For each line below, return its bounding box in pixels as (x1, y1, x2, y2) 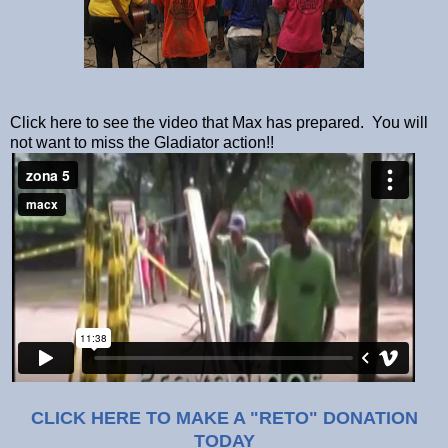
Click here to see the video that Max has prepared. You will (10, 113, 428, 131)
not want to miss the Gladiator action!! (10, 133, 274, 151)
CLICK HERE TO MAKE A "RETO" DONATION (30, 407, 418, 428)
